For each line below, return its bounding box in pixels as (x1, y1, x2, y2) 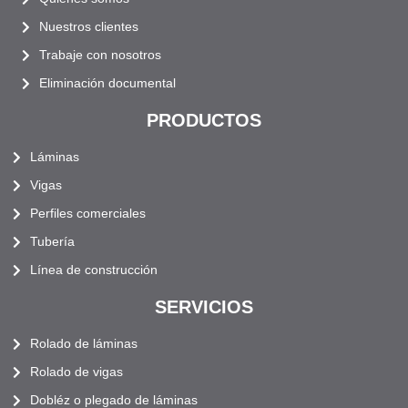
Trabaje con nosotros (38, 47, 161, 63)
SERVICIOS (155, 297, 253, 318)
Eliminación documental (38, 76, 176, 91)
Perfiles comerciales (29, 206, 146, 221)
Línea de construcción (29, 262, 158, 278)
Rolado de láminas (29, 336, 138, 352)
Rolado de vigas (29, 364, 123, 380)
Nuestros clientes (38, 19, 138, 35)
